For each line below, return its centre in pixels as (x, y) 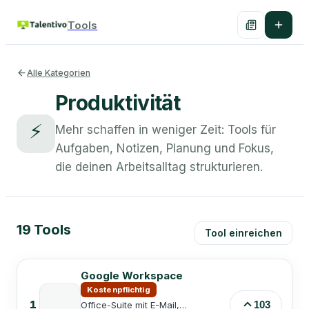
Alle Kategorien (59, 73)
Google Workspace (132, 276)
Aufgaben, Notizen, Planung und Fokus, (165, 148)
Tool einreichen (243, 233)
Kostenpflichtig (119, 290)
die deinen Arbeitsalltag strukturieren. (159, 167)
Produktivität (118, 103)
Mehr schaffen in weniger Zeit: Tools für (166, 130)
